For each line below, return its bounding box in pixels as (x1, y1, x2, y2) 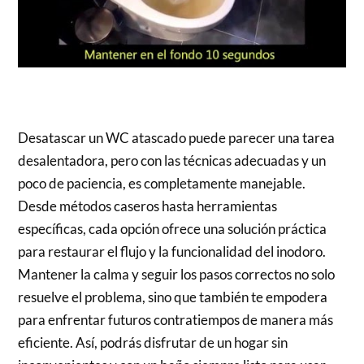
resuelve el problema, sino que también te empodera (18, 288, 328, 306)
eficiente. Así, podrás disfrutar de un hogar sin (18, 334, 288, 352)
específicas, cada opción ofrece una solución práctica (18, 220, 327, 238)
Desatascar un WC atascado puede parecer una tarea (18, 129, 336, 147)
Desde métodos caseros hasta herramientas (18, 197, 278, 215)
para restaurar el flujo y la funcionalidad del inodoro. (18, 243, 327, 261)
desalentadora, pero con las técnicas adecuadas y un (18, 152, 327, 170)
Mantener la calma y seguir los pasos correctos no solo (18, 266, 336, 284)
